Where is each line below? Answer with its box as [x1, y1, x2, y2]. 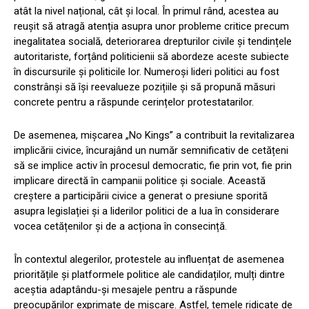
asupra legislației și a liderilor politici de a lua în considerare [14, 205, 279, 218]
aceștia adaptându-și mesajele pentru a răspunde [14, 283, 237, 297]
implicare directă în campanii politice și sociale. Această [14, 175, 266, 188]
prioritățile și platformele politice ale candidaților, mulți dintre [14, 268, 285, 281]
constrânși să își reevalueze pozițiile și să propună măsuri [14, 81, 275, 94]
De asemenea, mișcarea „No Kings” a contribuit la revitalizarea [14, 129, 295, 142]
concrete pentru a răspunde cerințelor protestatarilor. [14, 96, 254, 109]
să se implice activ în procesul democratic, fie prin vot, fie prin [14, 159, 292, 172]
